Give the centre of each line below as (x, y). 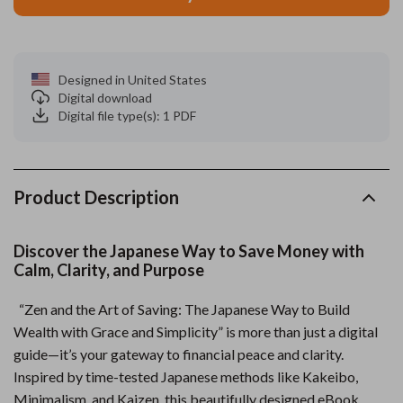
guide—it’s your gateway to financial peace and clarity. (179, 354)
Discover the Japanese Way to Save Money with (189, 251)
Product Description (96, 197)
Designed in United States (133, 79)
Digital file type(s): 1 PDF (127, 115)
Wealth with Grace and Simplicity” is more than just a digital (196, 331)
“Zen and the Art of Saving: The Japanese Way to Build (182, 309)
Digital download (105, 97)
